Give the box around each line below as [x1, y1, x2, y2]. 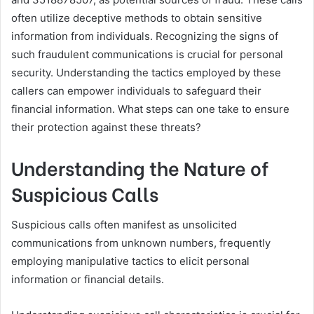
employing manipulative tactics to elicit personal [11, 254, 250, 268]
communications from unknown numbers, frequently [11, 235, 271, 250]
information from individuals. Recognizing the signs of [11, 29, 278, 43]
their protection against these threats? [11, 121, 201, 135]
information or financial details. [11, 272, 164, 286]
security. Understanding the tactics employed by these [11, 66, 281, 80]
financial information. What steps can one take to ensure [11, 102, 289, 116]
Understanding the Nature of [11, 153, 268, 182]
